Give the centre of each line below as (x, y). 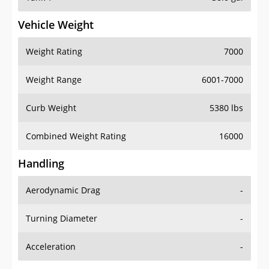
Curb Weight (51, 108)
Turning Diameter (62, 219)
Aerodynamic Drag (63, 190)
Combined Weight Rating (76, 136)
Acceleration (51, 247)
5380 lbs (226, 108)
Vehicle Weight (56, 25)
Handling (41, 164)
